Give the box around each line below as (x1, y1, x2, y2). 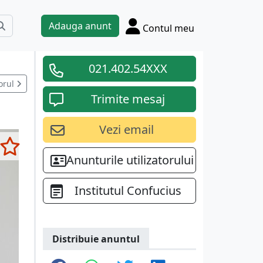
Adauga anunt (49, 19, 112, 32)
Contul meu (143, 21, 194, 35)
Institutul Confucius (75, 183, 181, 198)
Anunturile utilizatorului (66, 152, 194, 168)
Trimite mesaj (90, 91, 165, 107)
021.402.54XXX (88, 60, 167, 76)
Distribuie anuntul (52, 232, 140, 245)
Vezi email (99, 122, 154, 137)
